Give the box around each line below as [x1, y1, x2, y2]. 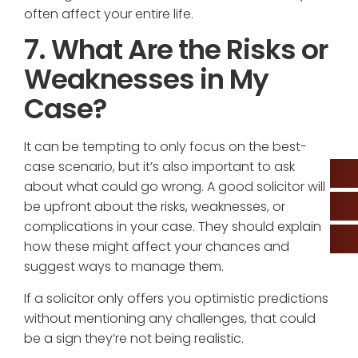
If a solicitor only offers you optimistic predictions [24, 288, 328, 308]
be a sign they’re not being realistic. [24, 328, 244, 348]
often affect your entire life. [24, 5, 193, 24]
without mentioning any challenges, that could [24, 308, 316, 328]
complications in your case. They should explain [24, 217, 321, 237]
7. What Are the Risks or [24, 30, 328, 70]
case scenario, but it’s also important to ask [24, 157, 295, 177]
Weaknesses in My [24, 60, 268, 99]
